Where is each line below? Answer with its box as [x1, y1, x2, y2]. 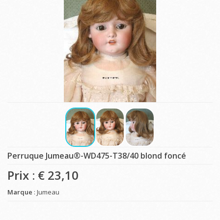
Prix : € [7, 166, 48, 183]
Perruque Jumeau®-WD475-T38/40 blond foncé [7, 150, 186, 161]
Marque [7, 187, 32, 196]
